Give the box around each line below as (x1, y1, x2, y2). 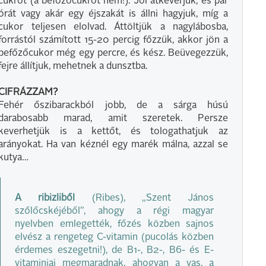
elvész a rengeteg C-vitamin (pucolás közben (15, 232, 214, 242)
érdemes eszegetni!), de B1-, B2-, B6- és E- (15, 245, 214, 255)
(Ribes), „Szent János (75, 193, 214, 203)
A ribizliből (15, 193, 75, 203)
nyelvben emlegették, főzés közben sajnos (15, 219, 214, 229)
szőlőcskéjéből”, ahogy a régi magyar (15, 206, 214, 216)
